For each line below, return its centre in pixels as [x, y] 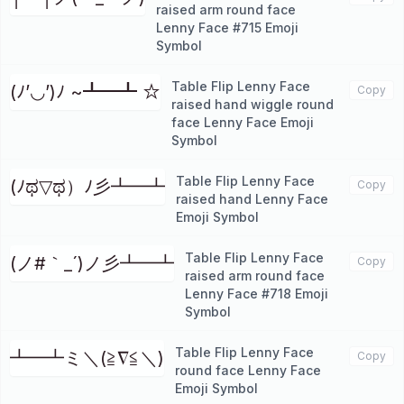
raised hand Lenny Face [252, 199]
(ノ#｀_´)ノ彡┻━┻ [92, 263]
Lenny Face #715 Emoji [227, 28]
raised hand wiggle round [252, 104]
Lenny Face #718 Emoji [257, 294]
